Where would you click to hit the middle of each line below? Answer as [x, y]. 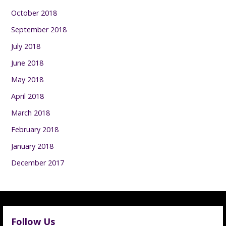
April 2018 [28, 96]
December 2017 [38, 163]
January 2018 [33, 146]
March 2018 [31, 113]
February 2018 [35, 130]
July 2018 [26, 46]
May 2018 [27, 80]
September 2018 [39, 30]
